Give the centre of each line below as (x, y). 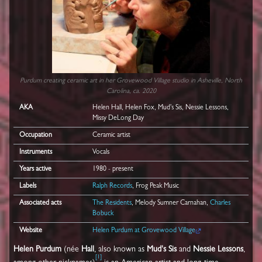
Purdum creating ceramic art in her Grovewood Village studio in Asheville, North (131, 81)
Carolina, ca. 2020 (131, 92)
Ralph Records (112, 186)
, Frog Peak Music (155, 186)
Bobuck (103, 214)
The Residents (112, 203)
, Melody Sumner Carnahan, (170, 203)
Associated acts (40, 203)
